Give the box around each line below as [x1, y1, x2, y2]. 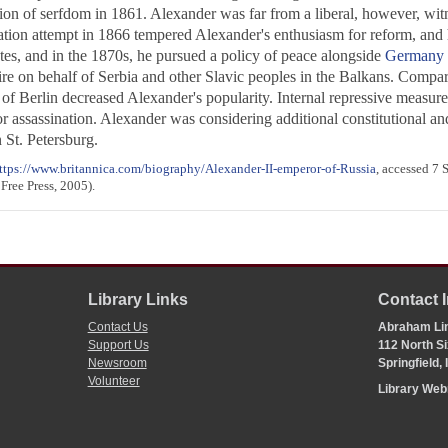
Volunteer [87, 374, 140, 389]
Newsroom [87, 356, 147, 371]
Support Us [87, 338, 149, 353]
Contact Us [87, 320, 148, 335]
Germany [384, 47, 444, 65]
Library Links [87, 291, 188, 309]
